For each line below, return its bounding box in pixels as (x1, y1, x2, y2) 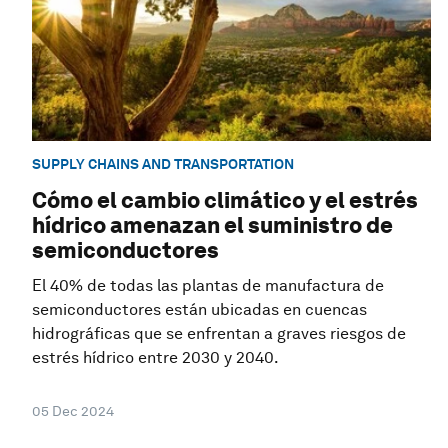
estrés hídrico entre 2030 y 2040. (32, 348, 279, 368)
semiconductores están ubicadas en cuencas (32, 300, 367, 320)
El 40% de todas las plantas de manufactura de (32, 276, 384, 296)
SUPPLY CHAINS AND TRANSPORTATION (32, 156, 294, 173)
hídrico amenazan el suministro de (32, 212, 393, 239)
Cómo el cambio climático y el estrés (32, 187, 418, 214)
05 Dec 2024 (32, 403, 114, 420)
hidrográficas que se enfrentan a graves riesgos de (32, 324, 406, 344)
